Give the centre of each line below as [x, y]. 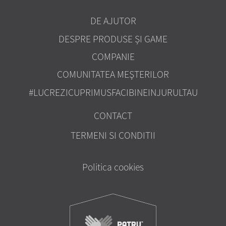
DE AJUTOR [113, 21]
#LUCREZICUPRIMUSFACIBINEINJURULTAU [113, 92]
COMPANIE [113, 56]
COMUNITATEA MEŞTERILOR [113, 74]
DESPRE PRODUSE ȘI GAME [113, 39]
